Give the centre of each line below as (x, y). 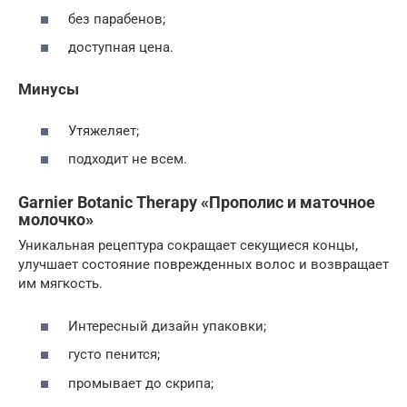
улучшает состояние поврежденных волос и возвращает (203, 265)
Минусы (49, 90)
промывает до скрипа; (141, 383)
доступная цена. (121, 48)
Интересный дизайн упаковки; (167, 326)
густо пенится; (114, 355)
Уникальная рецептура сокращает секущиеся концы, (188, 246)
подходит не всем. (128, 159)
